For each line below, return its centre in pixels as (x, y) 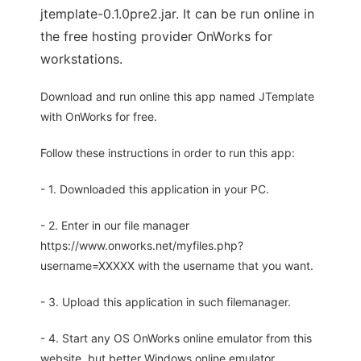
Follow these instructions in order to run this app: (168, 153)
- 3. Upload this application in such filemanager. (166, 302)
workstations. (81, 59)
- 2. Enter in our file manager (115, 226)
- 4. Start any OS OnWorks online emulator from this (176, 338)
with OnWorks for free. (99, 117)
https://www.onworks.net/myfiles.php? (142, 246)
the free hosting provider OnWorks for (156, 37)
